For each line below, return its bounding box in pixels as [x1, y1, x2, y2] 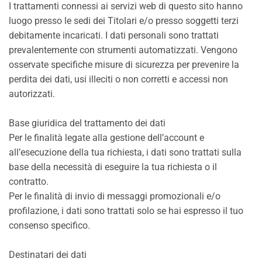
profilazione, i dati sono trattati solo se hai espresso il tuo [9, 205, 243, 216]
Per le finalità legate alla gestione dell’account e [9, 132, 204, 143]
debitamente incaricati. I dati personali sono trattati [9, 30, 219, 41]
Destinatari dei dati [9, 249, 87, 260]
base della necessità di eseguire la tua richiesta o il [9, 161, 217, 173]
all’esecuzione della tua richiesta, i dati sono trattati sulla [9, 147, 242, 158]
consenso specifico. [9, 220, 90, 231]
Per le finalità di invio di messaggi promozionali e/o [9, 191, 220, 202]
